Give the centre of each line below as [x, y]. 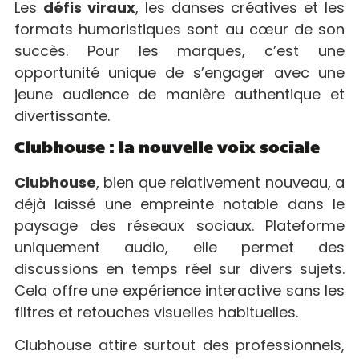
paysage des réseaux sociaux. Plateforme [179, 225]
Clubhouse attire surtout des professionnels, [179, 345]
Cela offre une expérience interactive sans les [179, 290]
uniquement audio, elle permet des [179, 247]
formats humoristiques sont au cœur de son [179, 29]
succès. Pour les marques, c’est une [179, 50]
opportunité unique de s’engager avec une [179, 72]
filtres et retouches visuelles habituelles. [156, 312]
